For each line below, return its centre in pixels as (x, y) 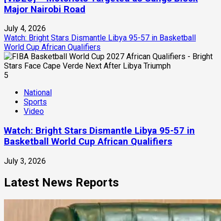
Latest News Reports (61, 182)
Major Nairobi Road (45, 9)
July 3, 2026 (25, 161)
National (38, 93)
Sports (35, 102)
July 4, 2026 (25, 29)
